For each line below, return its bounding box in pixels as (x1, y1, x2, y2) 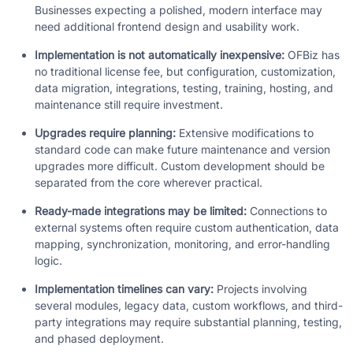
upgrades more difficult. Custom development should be (35, 159, 325, 173)
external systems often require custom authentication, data (35, 221, 339, 235)
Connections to (247, 204, 327, 218)
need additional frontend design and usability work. (35, 20, 299, 34)
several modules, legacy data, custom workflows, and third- (35, 299, 343, 313)
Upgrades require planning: (35, 126, 176, 140)
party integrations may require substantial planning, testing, (35, 315, 342, 329)
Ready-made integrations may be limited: (35, 204, 247, 218)
